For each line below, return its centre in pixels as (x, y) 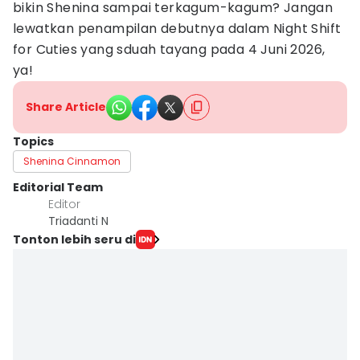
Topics (33, 141)
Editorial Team (58, 187)
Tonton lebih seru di (74, 239)
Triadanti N (78, 221)
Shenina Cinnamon (72, 161)
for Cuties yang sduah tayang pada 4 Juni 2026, (169, 49)
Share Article (66, 107)
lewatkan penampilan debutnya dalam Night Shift (177, 29)
